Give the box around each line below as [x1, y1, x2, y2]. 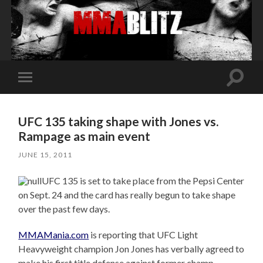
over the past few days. [18, 203, 110, 214]
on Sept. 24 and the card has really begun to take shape [18, 188, 236, 200]
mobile [27, 90, 56, 101]
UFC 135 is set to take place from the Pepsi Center [42, 174, 245, 186]
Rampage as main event [18, 128, 151, 143]
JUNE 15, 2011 [18, 150, 73, 159]
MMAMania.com [18, 228, 89, 240]
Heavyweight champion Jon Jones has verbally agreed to [18, 242, 245, 254]
